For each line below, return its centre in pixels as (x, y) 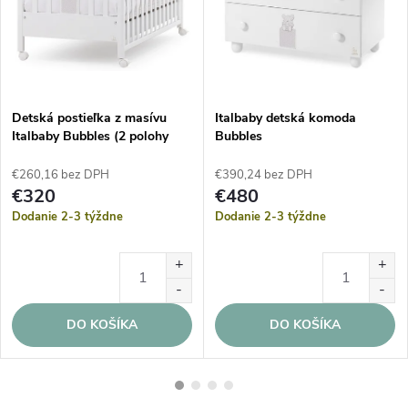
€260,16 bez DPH (61, 175)
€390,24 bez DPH (264, 175)
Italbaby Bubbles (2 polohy (90, 136)
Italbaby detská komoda (286, 118)
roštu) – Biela (51, 154)
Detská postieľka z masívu (89, 118)
